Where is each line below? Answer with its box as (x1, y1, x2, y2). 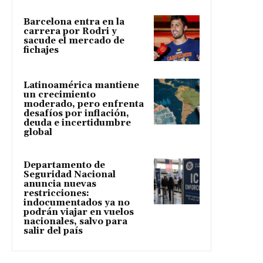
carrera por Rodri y (23, 26, 117, 38)
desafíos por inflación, (23, 108, 129, 120)
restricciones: (23, 188, 89, 200)
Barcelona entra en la (23, 16, 124, 28)
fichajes (23, 45, 59, 56)
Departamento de (23, 160, 105, 171)
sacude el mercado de (23, 35, 124, 47)
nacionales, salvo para (23, 216, 127, 228)
